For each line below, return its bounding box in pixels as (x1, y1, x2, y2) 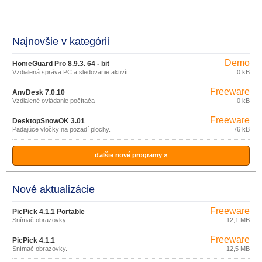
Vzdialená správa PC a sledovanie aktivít (12, 68, 128, 75)
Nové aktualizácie (12, 184, 95, 195)
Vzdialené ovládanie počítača (12, 97, 95, 104)
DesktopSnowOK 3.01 (12, 117, 85, 125)
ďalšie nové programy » (95, 151, 167, 158)
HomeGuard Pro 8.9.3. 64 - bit (12, 60, 109, 68)
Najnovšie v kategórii (12, 36, 109, 47)
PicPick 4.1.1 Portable (12, 208, 85, 216)
